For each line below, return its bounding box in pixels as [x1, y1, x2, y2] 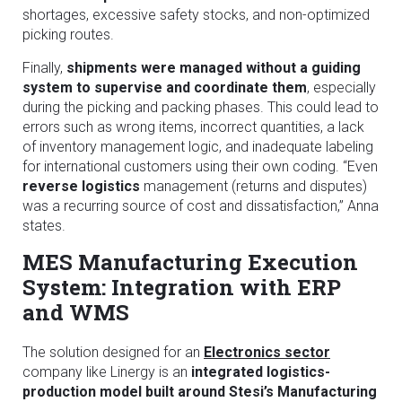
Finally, [22, 58, 66, 76]
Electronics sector [204, 343, 330, 361]
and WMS [22, 297, 129, 327]
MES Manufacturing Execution [22, 247, 358, 276]
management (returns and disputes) [140, 177, 367, 195]
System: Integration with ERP [22, 272, 341, 301]
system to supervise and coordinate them [22, 78, 307, 96]
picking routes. [22, 25, 114, 43]
